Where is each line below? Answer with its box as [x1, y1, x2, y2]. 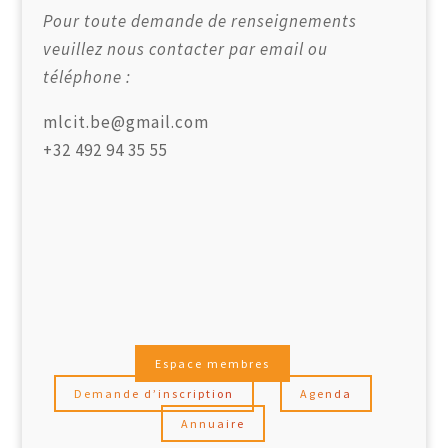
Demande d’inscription [73, 385, 234, 401]
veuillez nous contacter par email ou [42, 38, 328, 61]
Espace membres [155, 355, 271, 371]
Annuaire [180, 415, 245, 431]
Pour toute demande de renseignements [42, 10, 357, 33]
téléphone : [42, 66, 131, 89]
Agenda [299, 385, 352, 401]
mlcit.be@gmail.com [42, 111, 209, 134]
